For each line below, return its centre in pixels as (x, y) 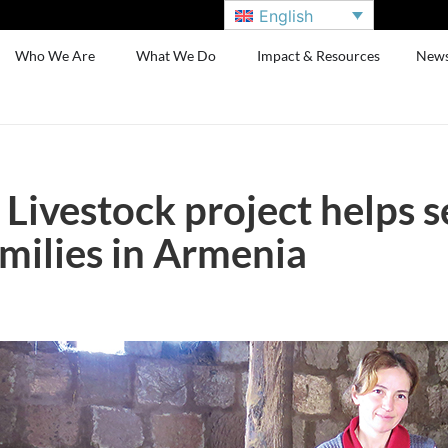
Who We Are (55, 55)
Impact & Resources (319, 55)
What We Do (176, 55)
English (286, 15)
